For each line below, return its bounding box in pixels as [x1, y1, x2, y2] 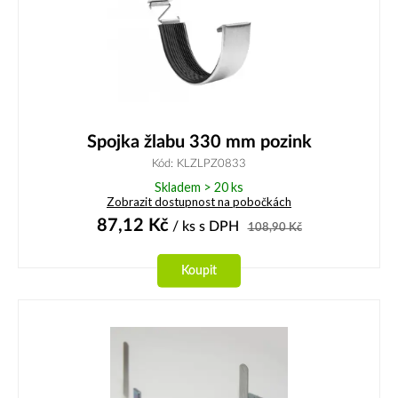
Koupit [181, 263, 217, 277]
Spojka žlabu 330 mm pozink [86, 133, 312, 152]
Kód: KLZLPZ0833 [152, 158, 246, 170]
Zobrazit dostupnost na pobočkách [107, 195, 291, 210]
